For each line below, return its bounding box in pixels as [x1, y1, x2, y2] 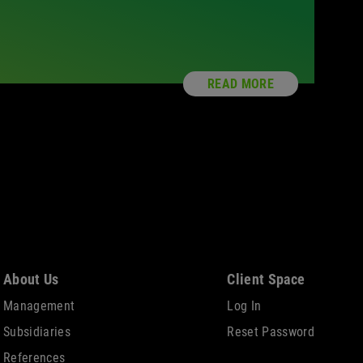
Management [3, 297, 75, 314]
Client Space [227, 270, 305, 288]
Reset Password [227, 323, 314, 340]
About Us [3, 270, 59, 288]
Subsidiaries [3, 323, 70, 340]
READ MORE [207, 75, 274, 92]
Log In [227, 297, 262, 314]
